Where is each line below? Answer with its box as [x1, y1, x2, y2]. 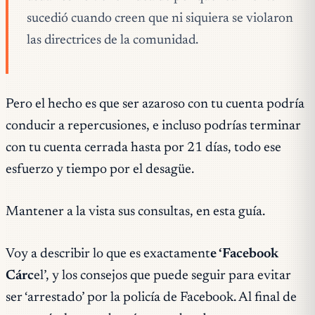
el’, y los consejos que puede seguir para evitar [34, 269, 291, 283]
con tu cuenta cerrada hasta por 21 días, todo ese [6, 141, 281, 155]
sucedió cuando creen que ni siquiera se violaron [27, 11, 294, 25]
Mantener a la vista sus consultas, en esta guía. [6, 205, 265, 219]
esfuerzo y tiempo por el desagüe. [6, 162, 194, 176]
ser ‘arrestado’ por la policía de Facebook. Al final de [6, 290, 297, 304]
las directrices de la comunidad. [27, 33, 199, 47]
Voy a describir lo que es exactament [6, 247, 210, 261]
